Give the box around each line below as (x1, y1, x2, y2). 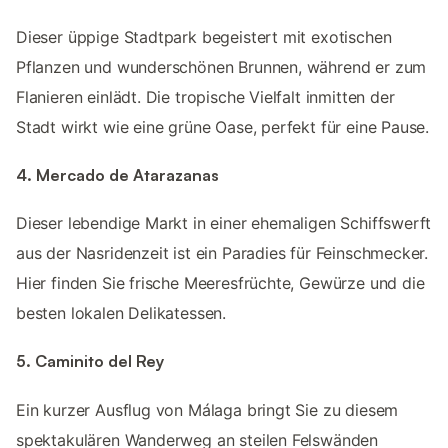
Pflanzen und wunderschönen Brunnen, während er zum (16, 56, 427, 77)
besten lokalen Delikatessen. (16, 303, 227, 324)
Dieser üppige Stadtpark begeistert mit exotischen (16, 26, 392, 47)
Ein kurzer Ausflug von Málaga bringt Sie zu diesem (16, 399, 399, 420)
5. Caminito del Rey (16, 351, 164, 372)
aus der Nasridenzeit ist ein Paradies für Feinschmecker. (16, 243, 429, 264)
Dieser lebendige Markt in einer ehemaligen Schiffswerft (16, 213, 432, 234)
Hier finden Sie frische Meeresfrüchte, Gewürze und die (16, 273, 425, 294)
